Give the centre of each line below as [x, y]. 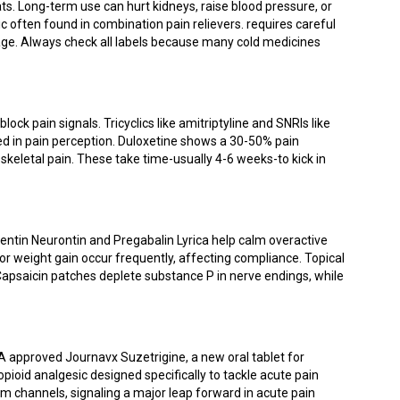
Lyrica [193, 240]
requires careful [290, 24]
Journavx [92, 357]
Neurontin [59, 240]
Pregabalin [144, 240]
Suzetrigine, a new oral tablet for [212, 357]
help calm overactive [268, 240]
